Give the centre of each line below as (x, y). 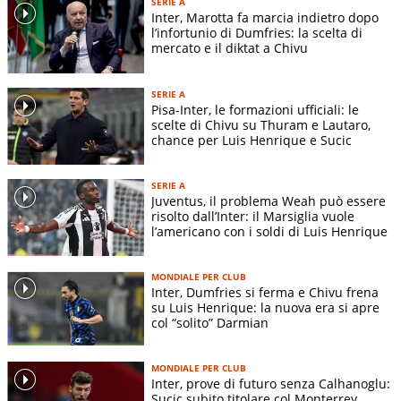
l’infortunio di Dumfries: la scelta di (257, 33)
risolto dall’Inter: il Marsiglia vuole (253, 216)
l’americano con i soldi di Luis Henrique (269, 231)
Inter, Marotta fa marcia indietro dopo (265, 18)
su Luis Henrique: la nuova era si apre (265, 307)
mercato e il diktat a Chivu (237, 48)
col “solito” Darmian (210, 322)
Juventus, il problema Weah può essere (269, 200)
